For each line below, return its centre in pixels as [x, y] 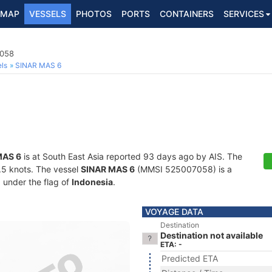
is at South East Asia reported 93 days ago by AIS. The [132, 156]
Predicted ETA [190, 258]
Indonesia [92, 182]
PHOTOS [94, 14]
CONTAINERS [187, 14]
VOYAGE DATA [174, 212]
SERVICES [244, 14]
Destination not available [212, 235]
